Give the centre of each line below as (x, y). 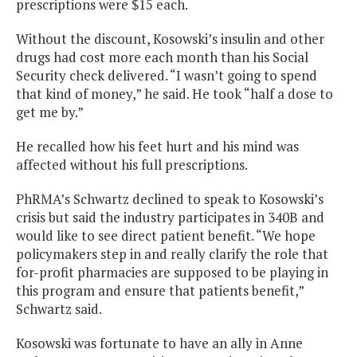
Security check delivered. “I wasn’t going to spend (167, 76)
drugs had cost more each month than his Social (162, 57)
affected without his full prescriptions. (132, 165)
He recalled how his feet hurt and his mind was (157, 147)
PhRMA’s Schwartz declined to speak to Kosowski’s (170, 199)
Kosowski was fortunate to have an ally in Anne (159, 343)
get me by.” (50, 112)
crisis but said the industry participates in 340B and (170, 218)
